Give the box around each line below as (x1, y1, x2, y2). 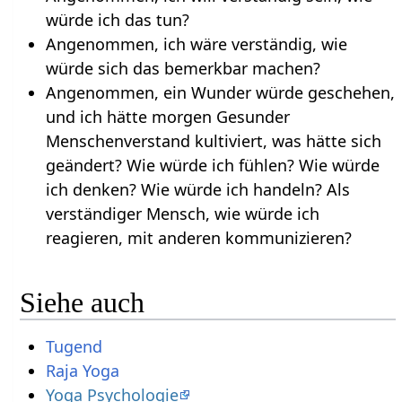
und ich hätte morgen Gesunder (45, 105, 290, 127)
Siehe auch (20, 286, 145, 319)
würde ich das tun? (45, 8, 189, 31)
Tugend (45, 336, 102, 358)
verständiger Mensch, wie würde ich (45, 202, 319, 224)
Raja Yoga (45, 360, 119, 382)
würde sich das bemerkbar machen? (45, 57, 320, 79)
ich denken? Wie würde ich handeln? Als (45, 178, 350, 200)
